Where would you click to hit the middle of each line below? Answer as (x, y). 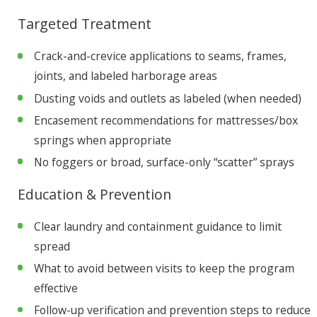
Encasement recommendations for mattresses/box (166, 120)
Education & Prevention (94, 194)
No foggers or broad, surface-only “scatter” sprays (164, 162)
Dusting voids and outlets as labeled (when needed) (167, 98)
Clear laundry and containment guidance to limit (157, 226)
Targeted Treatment (84, 24)
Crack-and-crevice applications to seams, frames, (160, 56)
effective (56, 288)
